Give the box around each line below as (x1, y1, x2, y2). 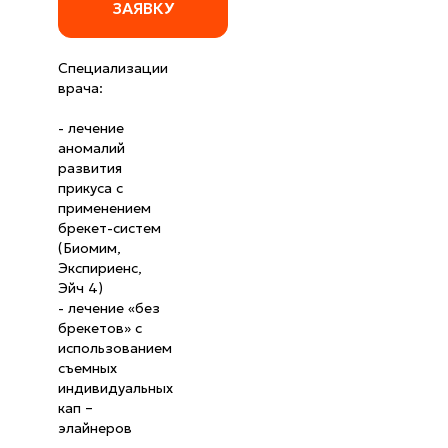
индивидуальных (58, 379, 173, 398)
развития (58, 159, 122, 178)
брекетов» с (58, 319, 142, 338)
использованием (58, 339, 172, 358)
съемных (58, 359, 117, 378)
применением (58, 199, 151, 218)
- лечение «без (58, 299, 160, 318)
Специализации (58, 59, 168, 78)
